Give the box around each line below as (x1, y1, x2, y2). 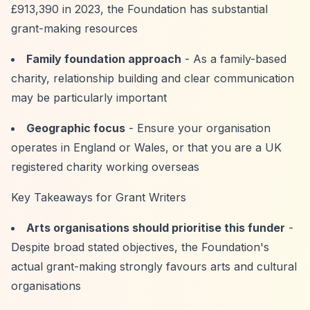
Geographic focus (26, 121, 125, 135)
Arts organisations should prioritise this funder (26, 221, 285, 235)
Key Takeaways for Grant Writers (11, 190, 186, 204)
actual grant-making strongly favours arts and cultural (11, 259, 297, 273)
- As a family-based (181, 52, 286, 66)
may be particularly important (11, 91, 167, 104)
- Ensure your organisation (125, 121, 271, 135)
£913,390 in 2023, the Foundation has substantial (11, 2, 268, 16)
